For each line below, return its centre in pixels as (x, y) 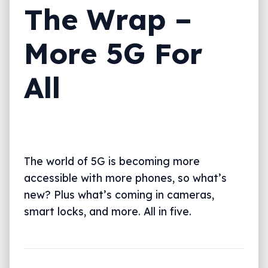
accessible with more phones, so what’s (125, 177)
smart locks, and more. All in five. (108, 211)
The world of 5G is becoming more (112, 161)
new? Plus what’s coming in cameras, (119, 194)
